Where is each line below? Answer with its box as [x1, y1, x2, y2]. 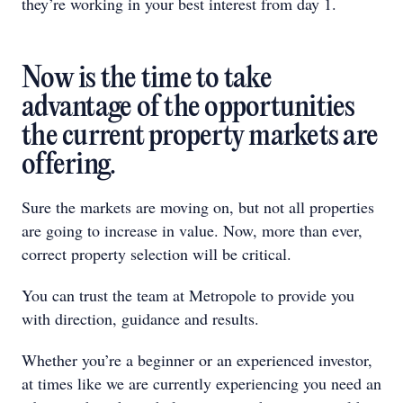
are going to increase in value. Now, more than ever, [22, 219, 363, 241]
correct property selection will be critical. [22, 243, 291, 264]
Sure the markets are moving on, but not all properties [22, 196, 374, 218]
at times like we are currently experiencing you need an [22, 372, 381, 394]
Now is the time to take [22, 64, 272, 95]
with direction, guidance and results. [22, 308, 259, 329]
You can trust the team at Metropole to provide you [22, 284, 354, 306]
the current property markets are [22, 121, 378, 153]
